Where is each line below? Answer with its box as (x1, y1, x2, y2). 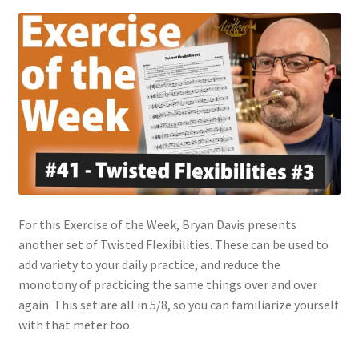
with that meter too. (18, 317, 132, 333)
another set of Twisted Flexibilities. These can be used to (18, 236, 329, 253)
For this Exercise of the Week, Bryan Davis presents (18, 216, 296, 233)
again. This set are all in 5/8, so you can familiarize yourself (18, 296, 339, 313)
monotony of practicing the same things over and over (18, 276, 317, 293)
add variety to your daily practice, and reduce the (18, 256, 280, 273)
